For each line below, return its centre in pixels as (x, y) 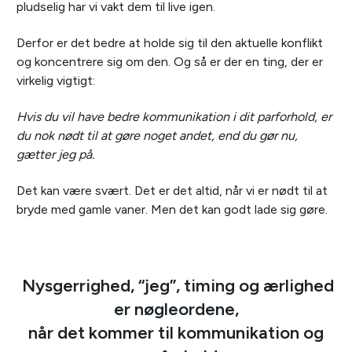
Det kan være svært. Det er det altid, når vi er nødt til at (172, 191)
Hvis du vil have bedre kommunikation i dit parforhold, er (174, 117)
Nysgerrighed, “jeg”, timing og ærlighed (176, 286)
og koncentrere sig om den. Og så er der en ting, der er (170, 62)
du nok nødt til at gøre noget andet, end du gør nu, (157, 136)
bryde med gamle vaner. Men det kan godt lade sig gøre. (172, 210)
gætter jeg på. (55, 155)
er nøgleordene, (176, 310)
